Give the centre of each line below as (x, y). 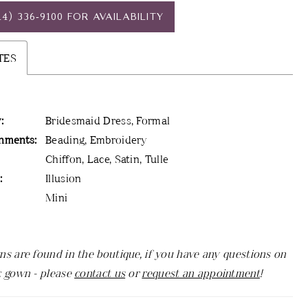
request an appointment (201, 273)
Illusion (64, 178)
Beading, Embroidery (97, 140)
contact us (100, 273)
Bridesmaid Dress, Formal (108, 120)
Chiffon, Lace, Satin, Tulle (107, 159)
